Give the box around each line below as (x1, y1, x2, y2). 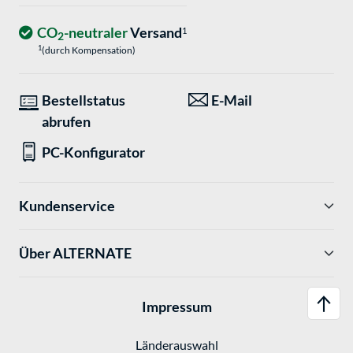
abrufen (42, 113, 91, 131)
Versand (128, 24, 182, 42)
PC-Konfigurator (42, 143, 145, 162)
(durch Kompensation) (42, 44, 136, 57)
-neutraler (64, 24, 128, 42)
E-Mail (211, 91, 252, 110)
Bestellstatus (42, 91, 125, 110)
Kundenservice (19, 197, 115, 215)
